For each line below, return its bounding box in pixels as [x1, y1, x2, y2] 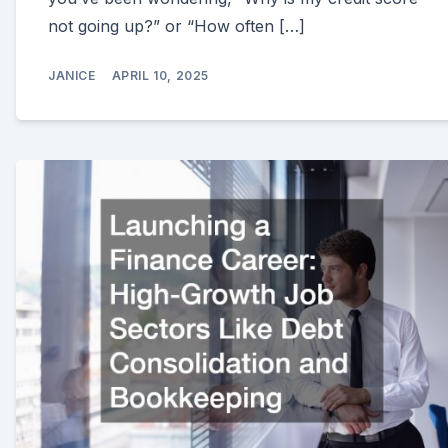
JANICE [48, 68, 96, 84]
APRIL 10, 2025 [111, 68, 210, 84]
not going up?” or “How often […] [48, 16, 305, 37]
